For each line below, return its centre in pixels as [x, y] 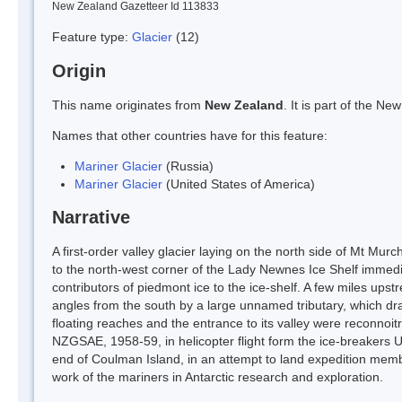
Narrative [91, 218]
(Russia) [188, 166]
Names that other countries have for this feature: [190, 135]
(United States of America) [239, 184]
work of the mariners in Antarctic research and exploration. [218, 377]
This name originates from [128, 105]
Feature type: [92, 36]
